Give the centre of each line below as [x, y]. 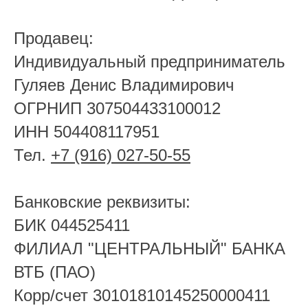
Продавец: [54, 38]
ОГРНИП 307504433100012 [117, 108]
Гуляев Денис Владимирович [124, 85]
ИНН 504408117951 [87, 132]
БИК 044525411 [72, 225]
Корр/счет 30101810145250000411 [142, 295]
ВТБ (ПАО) [55, 272]
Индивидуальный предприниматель [150, 62]
